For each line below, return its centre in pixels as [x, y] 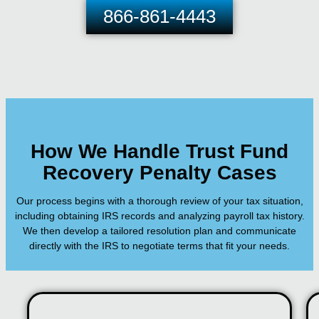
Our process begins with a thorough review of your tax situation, [159, 201]
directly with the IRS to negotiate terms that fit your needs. [159, 246]
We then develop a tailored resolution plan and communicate [159, 231]
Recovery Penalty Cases [159, 173]
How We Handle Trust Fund [159, 152]
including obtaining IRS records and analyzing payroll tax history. [159, 216]
